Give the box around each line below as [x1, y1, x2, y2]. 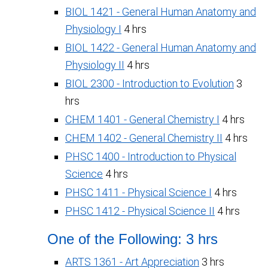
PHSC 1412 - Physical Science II [65, 205, 215, 217]
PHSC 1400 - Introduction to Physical [65, 150, 236, 163]
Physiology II [65, 59, 124, 71]
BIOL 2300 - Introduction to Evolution [65, 77, 234, 90]
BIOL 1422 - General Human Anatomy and [65, 41, 256, 54]
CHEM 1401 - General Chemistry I [65, 113, 220, 126]
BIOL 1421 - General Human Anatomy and [65, 5, 256, 18]
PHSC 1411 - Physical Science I [65, 186, 212, 199]
